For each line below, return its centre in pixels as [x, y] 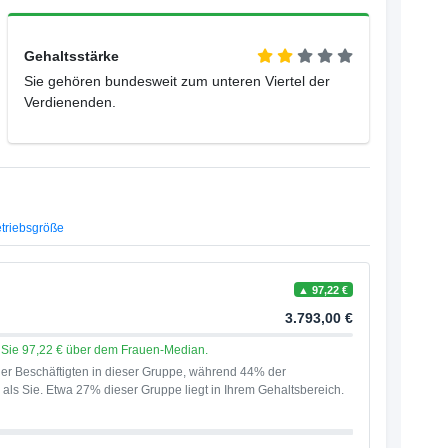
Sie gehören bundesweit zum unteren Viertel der [177, 81]
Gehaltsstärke [72, 56]
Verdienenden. [70, 102]
